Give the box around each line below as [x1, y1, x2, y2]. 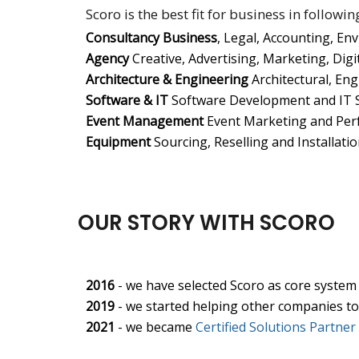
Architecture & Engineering [86, 70, 248, 88]
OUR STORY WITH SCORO [78, 208, 335, 238]
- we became [115, 318, 196, 337]
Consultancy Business [86, 28, 217, 46]
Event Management [86, 111, 204, 130]
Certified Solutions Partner [196, 318, 356, 337]
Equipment [86, 132, 154, 151]
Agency [86, 49, 129, 67]
